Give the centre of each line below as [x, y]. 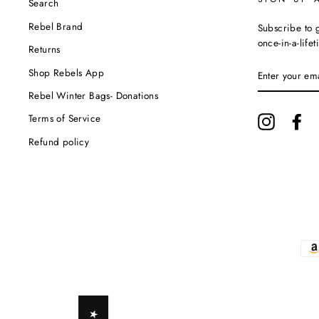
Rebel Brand [56, 26]
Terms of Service [65, 119]
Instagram [296, 121]
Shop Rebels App [66, 72]
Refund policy [59, 141]
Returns [45, 49]
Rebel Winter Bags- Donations [94, 95]
